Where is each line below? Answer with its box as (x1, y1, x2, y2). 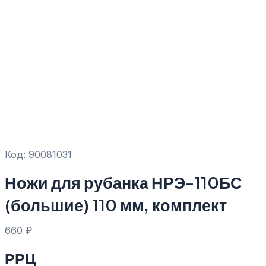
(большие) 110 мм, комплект (5, 195, 227, 216)
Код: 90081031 (5, 148, 72, 161)
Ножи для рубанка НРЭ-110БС (5, 172, 242, 193)
